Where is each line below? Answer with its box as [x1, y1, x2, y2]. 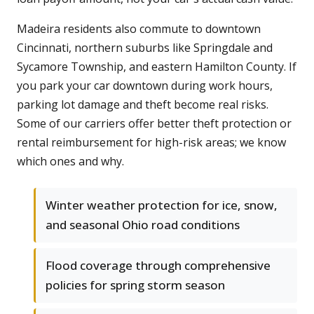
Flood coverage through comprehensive [46, 257, 271, 274]
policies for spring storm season [46, 277, 225, 294]
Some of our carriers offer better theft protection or [17, 116, 292, 132]
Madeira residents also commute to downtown [17, 21, 261, 37]
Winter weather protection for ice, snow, [46, 197, 278, 214]
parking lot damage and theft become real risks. [17, 97, 268, 113]
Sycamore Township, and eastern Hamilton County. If [17, 59, 296, 75]
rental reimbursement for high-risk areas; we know [17, 135, 286, 151]
